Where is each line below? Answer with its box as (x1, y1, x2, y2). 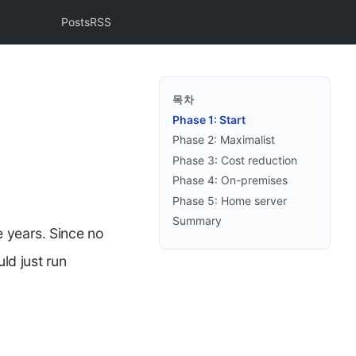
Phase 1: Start (172, 113, 246, 126)
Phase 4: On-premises (172, 173, 288, 188)
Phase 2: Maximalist (172, 133, 275, 147)
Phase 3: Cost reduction (172, 153, 297, 167)
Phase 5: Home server (172, 193, 287, 207)
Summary (172, 213, 222, 227)
